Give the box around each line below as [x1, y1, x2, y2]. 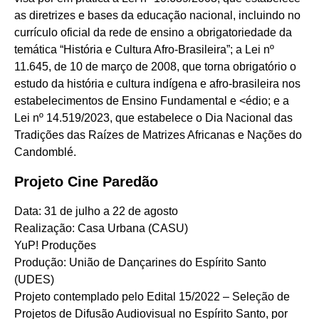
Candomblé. [14, 145, 76, 158]
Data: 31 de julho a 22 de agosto [14, 204, 178, 217]
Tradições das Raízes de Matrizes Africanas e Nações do [14, 128, 302, 141]
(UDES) [14, 273, 54, 286]
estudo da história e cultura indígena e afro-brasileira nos [14, 77, 300, 90]
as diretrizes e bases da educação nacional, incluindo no [14, 9, 300, 21]
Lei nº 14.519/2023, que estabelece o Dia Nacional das [14, 111, 293, 124]
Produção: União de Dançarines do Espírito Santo [14, 256, 266, 268]
